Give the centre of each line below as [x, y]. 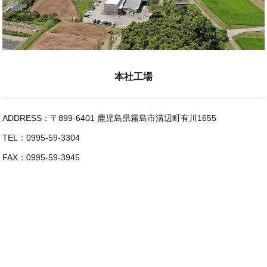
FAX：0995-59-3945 [41, 157]
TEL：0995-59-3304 [41, 137]
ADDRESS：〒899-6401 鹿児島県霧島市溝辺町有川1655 [110, 118]
